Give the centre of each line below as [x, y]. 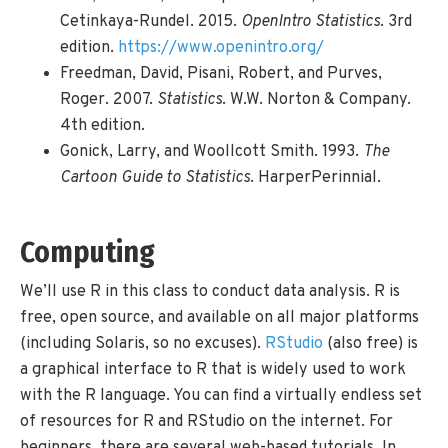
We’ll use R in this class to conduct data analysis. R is [210, 292]
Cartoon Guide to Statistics [155, 177]
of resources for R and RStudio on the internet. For [206, 422]
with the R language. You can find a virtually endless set [221, 396]
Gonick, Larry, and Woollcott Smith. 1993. [211, 151]
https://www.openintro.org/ [221, 47]
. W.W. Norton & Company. [316, 99]
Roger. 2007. [108, 99]
